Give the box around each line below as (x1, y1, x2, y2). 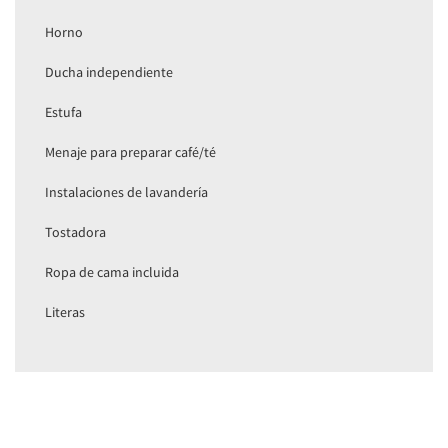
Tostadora (45, 223, 106, 242)
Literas (45, 303, 85, 322)
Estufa (45, 103, 82, 122)
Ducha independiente (45, 63, 173, 82)
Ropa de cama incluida (45, 263, 179, 282)
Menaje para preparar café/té (45, 143, 216, 162)
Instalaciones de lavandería (45, 183, 208, 202)
